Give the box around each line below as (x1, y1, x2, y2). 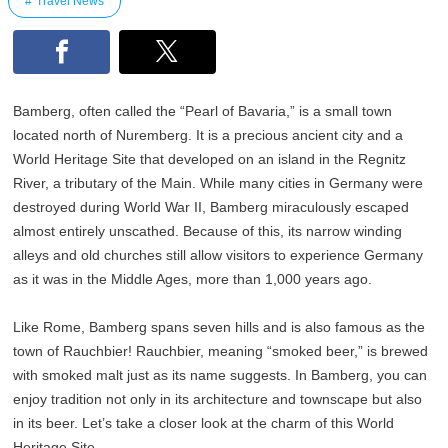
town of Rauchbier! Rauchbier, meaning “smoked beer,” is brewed (13, 343, 429, 360)
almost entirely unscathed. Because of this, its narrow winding (13, 223, 403, 240)
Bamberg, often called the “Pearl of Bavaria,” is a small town (13, 103, 393, 120)
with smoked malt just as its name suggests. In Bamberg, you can (13, 367, 428, 384)
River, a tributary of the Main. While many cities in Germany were (13, 175, 424, 192)
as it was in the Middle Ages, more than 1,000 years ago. (13, 271, 373, 288)
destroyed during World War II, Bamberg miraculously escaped (13, 199, 410, 216)
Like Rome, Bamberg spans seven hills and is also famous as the (13, 319, 426, 336)
